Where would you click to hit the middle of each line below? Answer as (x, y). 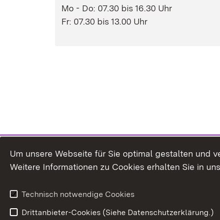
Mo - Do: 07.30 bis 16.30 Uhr (117, 8)
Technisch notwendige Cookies (78, 194)
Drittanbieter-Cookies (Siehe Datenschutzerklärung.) (118, 212)
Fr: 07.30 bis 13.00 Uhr (104, 21)
